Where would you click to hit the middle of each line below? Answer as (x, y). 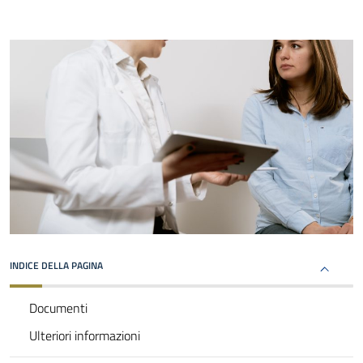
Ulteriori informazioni (85, 336)
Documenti (58, 308)
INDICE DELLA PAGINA (56, 266)
